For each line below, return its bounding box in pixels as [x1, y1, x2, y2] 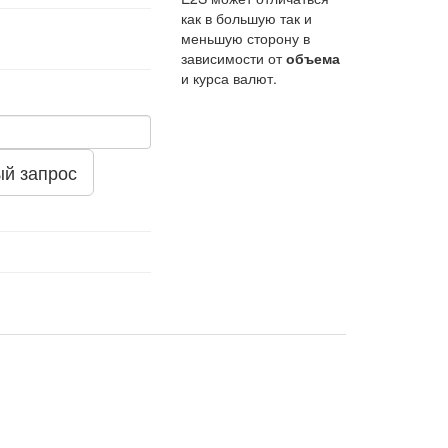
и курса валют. [181, 68, 277, 88]
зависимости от [181, 48, 286, 68]
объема [286, 48, 340, 68]
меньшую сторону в [181, 28, 310, 48]
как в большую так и [181, 8, 312, 28]
